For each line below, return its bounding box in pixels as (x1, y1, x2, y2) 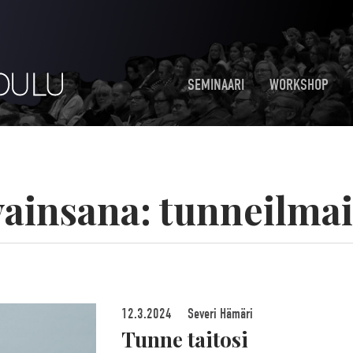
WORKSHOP (269, 75, 329, 94)
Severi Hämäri (184, 306, 253, 322)
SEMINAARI (188, 75, 244, 94)
